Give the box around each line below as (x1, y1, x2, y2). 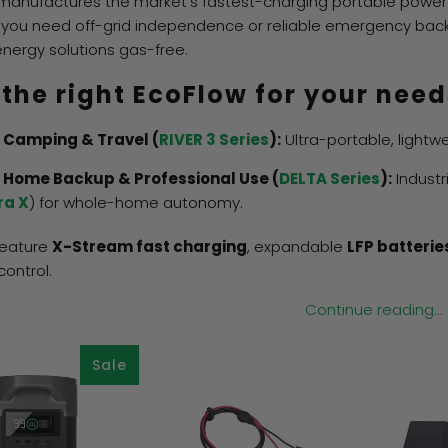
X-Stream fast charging (52, 236, 247, 257)
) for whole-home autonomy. (29, 192, 243, 213)
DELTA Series (279, 168, 380, 189)
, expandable (247, 236, 347, 257)
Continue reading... (305, 299, 443, 320)
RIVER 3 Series (159, 129, 269, 150)
